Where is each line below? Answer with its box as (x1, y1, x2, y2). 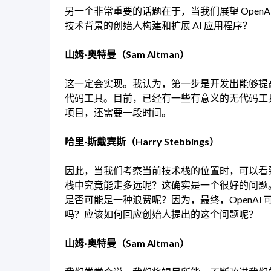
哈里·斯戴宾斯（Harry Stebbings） (65, 135, 219, 148)
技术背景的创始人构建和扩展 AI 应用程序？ (65, 19, 252, 31)
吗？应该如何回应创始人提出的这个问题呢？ (65, 208, 258, 220)
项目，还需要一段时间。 (65, 106, 171, 119)
